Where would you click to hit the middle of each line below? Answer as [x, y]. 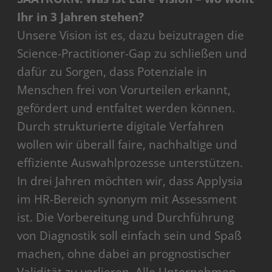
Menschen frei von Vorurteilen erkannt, [124, 90]
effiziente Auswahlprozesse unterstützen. [130, 163]
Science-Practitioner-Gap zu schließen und [132, 54]
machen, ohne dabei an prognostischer [124, 254]
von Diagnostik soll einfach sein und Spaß [130, 236]
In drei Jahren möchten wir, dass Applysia [130, 181]
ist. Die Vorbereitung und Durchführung [126, 218]
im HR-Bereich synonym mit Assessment [127, 199]
